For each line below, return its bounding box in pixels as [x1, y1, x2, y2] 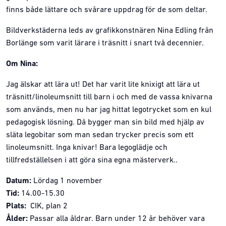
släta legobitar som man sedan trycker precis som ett [6, 131, 194, 139]
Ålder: [6, 215, 28, 223]
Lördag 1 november [31, 177, 102, 185]
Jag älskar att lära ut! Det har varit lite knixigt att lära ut [6, 81, 200, 89]
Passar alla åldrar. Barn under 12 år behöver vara [28, 215, 205, 223]
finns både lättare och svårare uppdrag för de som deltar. [6, 6, 207, 14]
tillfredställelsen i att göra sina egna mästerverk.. [6, 156, 178, 164]
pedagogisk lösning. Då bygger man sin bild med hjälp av [6, 119, 204, 127]
